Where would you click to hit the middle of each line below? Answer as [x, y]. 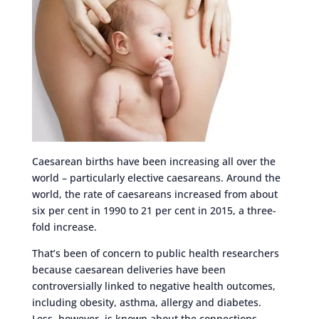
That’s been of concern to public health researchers [155, 253]
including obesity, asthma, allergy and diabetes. [146, 302]
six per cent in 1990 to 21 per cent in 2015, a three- [154, 210]
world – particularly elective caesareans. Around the [156, 177]
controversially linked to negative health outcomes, [153, 286]
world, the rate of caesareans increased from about [155, 194]
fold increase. [64, 226]
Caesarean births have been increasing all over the [153, 161]
